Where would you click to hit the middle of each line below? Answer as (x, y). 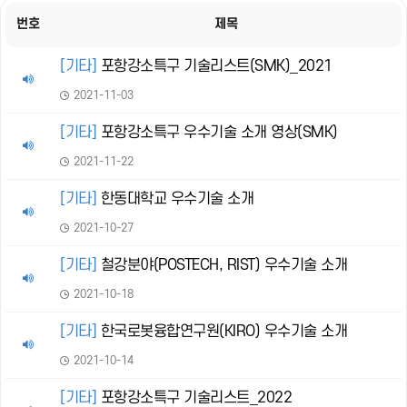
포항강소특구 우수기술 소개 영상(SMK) (217, 133)
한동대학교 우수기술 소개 (175, 199)
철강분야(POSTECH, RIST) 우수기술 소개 (222, 265)
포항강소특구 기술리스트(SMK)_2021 (214, 66)
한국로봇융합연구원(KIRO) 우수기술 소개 (222, 332)
